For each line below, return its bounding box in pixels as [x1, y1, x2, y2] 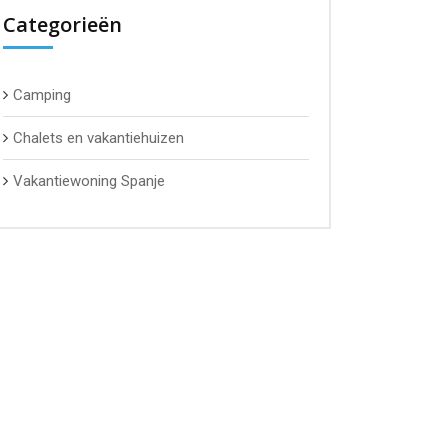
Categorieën [3, 11, 122, 38]
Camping [13, 86, 71, 104]
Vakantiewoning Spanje [13, 172, 165, 190]
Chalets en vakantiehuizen [13, 129, 184, 147]
